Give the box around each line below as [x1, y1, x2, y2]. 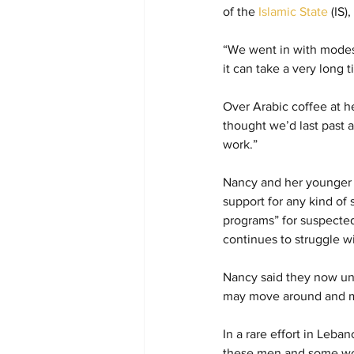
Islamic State [258, 5, 328, 19]
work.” [223, 137, 258, 152]
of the [223, 5, 258, 19]
